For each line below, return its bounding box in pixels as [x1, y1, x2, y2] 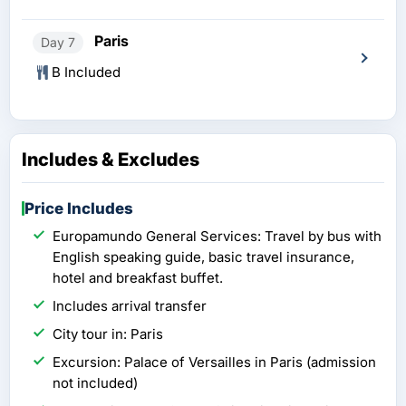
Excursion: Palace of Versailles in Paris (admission [53, 353, 376, 372]
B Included [52, 63, 121, 82]
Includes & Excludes [22, 149, 199, 171]
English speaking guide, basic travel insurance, [53, 248, 354, 266]
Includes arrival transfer [53, 297, 207, 315]
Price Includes [24, 199, 133, 218]
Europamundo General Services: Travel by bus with [53, 227, 382, 246]
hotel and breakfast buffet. [53, 269, 223, 287]
